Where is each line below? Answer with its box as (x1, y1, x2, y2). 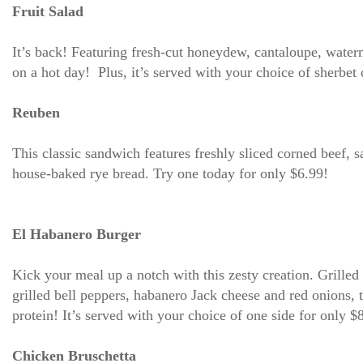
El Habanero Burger (12, 226, 145, 242)
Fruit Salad (12, 3, 83, 19)
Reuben (12, 105, 60, 121)
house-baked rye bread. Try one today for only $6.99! (12, 165, 328, 181)
